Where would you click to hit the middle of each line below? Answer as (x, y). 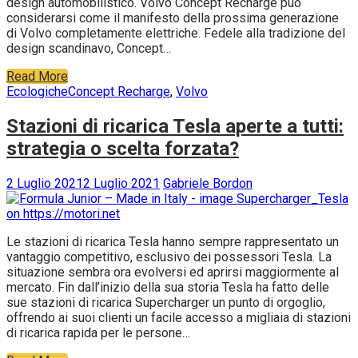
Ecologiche (37, 92)
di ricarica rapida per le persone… (98, 333)
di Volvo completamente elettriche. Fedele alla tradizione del (176, 34)
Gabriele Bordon (208, 184)
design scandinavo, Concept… (89, 49)
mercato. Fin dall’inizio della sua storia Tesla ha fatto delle (168, 288)
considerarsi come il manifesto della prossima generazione (173, 18)
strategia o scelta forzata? (123, 149)
